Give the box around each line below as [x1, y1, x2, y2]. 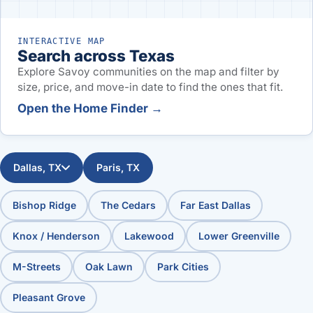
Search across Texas [17, 46, 175, 66]
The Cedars [100, 198, 156, 211]
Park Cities [156, 260, 209, 272]
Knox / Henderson [12, 229, 100, 242]
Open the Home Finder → [17, 101, 163, 115]
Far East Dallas [180, 198, 251, 211]
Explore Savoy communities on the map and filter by [17, 65, 279, 79]
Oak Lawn [85, 260, 133, 272]
